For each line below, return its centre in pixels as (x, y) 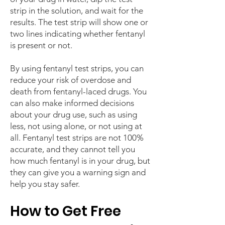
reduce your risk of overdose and (71, 80)
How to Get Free (66, 211)
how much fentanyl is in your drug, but (80, 161)
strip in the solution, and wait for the (77, 11)
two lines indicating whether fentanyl (78, 34)
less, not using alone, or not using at (76, 126)
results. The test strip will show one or (79, 22)
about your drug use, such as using (74, 115)
